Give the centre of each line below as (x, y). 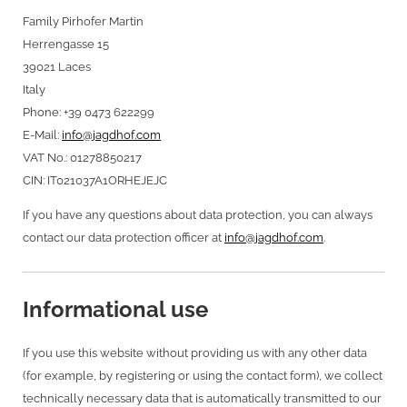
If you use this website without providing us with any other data (195, 352)
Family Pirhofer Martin (83, 22)
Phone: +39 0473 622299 (89, 113)
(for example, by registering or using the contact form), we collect (203, 375)
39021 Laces (57, 67)
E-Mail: (42, 135)
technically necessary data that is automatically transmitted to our (202, 398)
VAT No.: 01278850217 (82, 158)
